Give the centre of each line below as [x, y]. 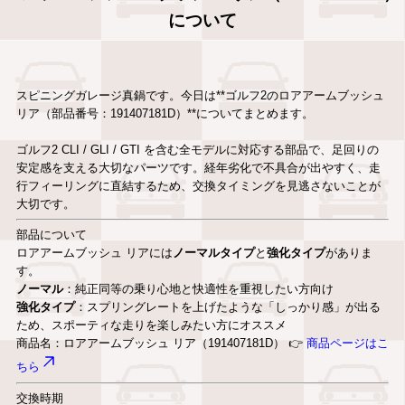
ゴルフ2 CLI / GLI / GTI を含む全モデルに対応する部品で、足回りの [197, 149]
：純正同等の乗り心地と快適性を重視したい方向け [198, 289]
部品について [51, 235]
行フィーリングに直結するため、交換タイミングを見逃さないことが [198, 185]
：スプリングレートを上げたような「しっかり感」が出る [227, 307]
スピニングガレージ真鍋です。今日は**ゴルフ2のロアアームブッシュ [200, 95]
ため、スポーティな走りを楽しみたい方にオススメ [151, 325]
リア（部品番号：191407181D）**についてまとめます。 [165, 113]
